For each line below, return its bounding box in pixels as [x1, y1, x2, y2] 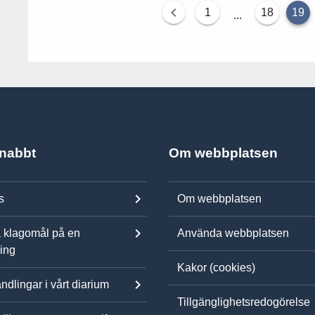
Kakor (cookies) [177, 261, 255, 274]
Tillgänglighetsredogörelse [177, 295, 310, 308]
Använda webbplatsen [177, 226, 289, 239]
